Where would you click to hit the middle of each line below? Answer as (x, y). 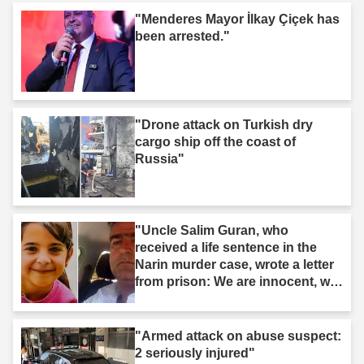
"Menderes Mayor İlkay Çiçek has (237, 19)
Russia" (160, 158)
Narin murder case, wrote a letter (234, 264)
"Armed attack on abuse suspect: (238, 336)
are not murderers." (195, 298)
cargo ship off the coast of (215, 141)
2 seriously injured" (195, 353)
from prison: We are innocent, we (236, 281)
